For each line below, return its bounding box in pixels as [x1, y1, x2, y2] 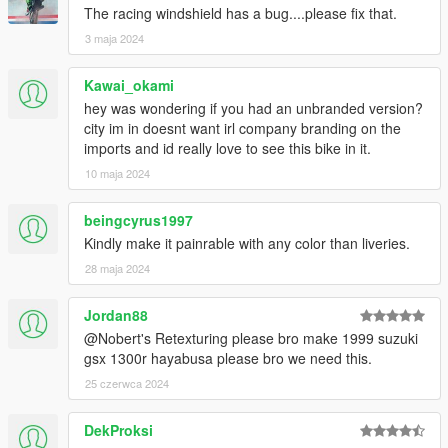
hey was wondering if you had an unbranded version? [84, 98, 423, 119]
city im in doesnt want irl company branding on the [84, 118, 401, 139]
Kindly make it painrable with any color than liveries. [84, 233, 410, 254]
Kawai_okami [84, 75, 174, 96]
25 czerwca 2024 [85, 375, 169, 392]
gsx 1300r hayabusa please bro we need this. [84, 348, 372, 369]
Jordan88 [84, 305, 148, 326]
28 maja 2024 [85, 260, 150, 277]
